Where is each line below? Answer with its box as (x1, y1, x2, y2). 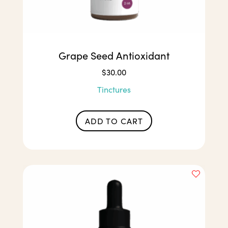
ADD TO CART (84, 115, 143, 126)
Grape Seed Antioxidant (58, 48, 169, 63)
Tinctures (97, 84, 131, 95)
